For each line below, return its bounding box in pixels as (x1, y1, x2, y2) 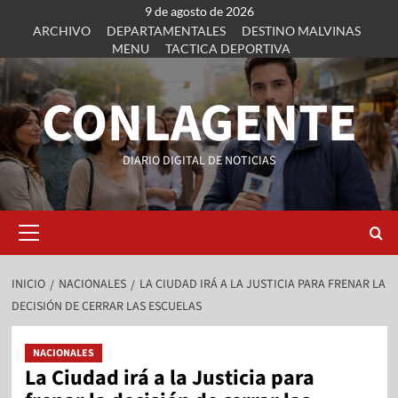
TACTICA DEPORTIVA (165, 41, 291, 56)
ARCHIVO (33, 23, 91, 38)
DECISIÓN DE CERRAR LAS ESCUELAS (11, 298, 202, 315)
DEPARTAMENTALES (107, 23, 226, 38)
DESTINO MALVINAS (242, 23, 361, 38)
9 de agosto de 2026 (144, 4, 254, 19)
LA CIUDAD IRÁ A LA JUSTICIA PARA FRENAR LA (139, 275, 386, 293)
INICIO (11, 275, 45, 293)
